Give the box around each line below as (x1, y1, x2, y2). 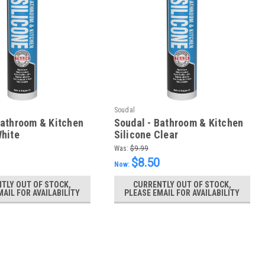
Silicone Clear (114, 128, 179, 141)
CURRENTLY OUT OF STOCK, (132, 180, 231, 190)
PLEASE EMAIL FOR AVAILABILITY (124, 188, 240, 198)
